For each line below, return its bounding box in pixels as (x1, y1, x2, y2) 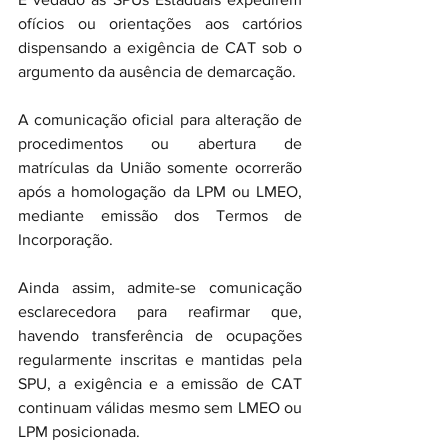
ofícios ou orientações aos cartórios (18, 15, 302, 32)
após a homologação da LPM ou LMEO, (18, 183, 302, 200)
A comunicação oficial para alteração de (18, 111, 302, 128)
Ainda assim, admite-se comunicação (18, 279, 302, 296)
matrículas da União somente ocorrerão (18, 159, 302, 176)
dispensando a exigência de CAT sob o (18, 39, 302, 56)
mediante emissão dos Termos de (18, 207, 302, 224)
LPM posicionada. (18, 423, 140, 440)
